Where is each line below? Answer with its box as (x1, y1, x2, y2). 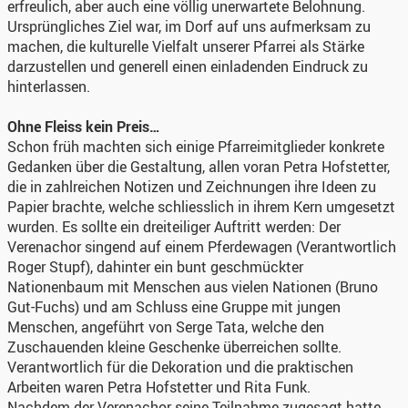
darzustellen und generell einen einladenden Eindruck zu (7, 56, 368, 76)
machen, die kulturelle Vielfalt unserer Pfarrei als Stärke (7, 36, 364, 56)
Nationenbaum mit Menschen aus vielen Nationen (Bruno (7, 276, 378, 297)
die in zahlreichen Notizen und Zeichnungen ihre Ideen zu (7, 176, 376, 197)
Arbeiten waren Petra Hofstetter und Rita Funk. (7, 376, 311, 397)
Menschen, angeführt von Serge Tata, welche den (7, 316, 324, 337)
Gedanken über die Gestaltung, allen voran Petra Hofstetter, (7, 156, 390, 177)
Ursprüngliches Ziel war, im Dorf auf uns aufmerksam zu (7, 15, 371, 36)
